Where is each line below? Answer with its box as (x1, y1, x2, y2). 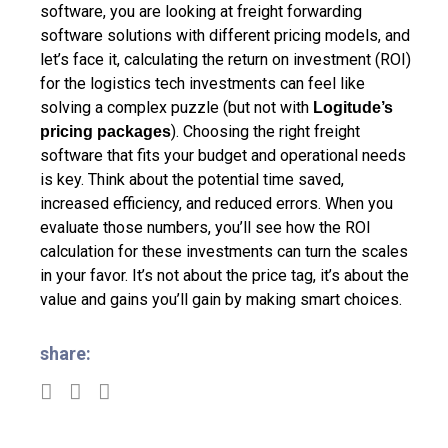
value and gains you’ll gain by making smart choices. (40, 289, 402, 309)
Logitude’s (313, 98, 393, 116)
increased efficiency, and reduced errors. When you (40, 193, 393, 213)
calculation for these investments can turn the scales (40, 241, 408, 261)
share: (40, 342, 91, 364)
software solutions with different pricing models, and (40, 25, 410, 45)
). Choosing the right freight (171, 121, 360, 141)
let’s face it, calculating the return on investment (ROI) (40, 49, 411, 69)
